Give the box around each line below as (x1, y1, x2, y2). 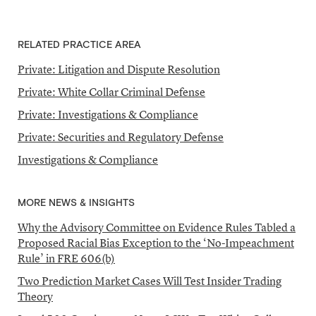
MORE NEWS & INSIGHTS (18, 198, 135, 208)
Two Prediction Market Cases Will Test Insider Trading (18, 273, 281, 288)
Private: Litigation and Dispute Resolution (18, 61, 220, 77)
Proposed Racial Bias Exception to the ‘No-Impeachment (18, 235, 294, 250)
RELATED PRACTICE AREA (18, 40, 141, 50)
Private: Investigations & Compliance (18, 107, 198, 122)
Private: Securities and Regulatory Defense (18, 129, 224, 145)
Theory (18, 288, 53, 304)
